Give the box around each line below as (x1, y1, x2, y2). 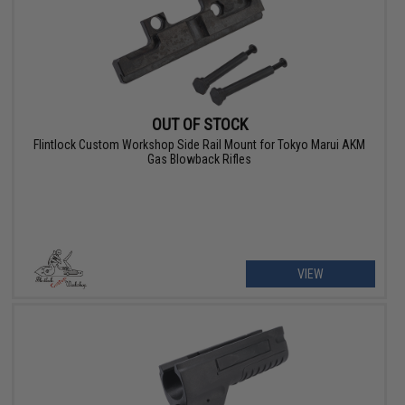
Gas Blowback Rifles (147, 152, 252, 167)
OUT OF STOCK (151, 115, 248, 135)
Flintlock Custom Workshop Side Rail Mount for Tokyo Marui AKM (33, 137, 366, 153)
